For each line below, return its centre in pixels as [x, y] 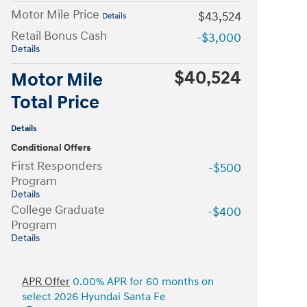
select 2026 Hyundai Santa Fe [94, 297]
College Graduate [58, 210]
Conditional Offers [51, 148]
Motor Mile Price [57, 15]
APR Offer [46, 282]
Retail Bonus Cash [59, 36]
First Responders [57, 166]
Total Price [55, 103]
